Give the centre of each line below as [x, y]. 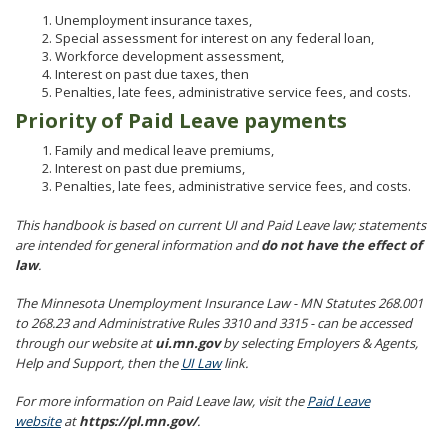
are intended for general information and [138, 245]
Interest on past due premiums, [150, 168]
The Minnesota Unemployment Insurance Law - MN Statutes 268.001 [219, 303]
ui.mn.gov [187, 343]
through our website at [85, 343]
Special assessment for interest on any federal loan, [214, 38]
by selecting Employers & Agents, [319, 343]
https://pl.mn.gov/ [138, 421]
